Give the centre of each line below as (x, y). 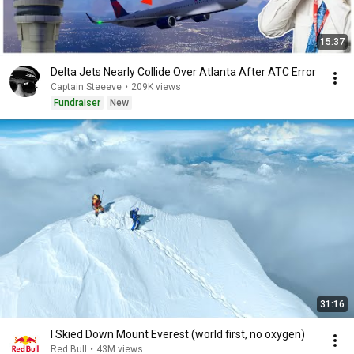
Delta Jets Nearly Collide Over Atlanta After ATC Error (183, 72)
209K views (156, 87)
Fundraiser (77, 103)
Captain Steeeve (86, 87)
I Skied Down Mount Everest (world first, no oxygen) (178, 334)
